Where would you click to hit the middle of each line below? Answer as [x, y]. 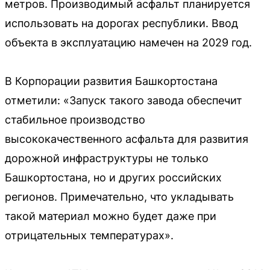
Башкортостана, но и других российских [113, 178]
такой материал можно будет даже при [111, 216]
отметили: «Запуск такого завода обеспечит [124, 101]
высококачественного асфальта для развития [127, 139]
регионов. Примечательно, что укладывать [119, 197]
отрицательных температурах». [89, 236]
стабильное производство [75, 120]
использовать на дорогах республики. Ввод [121, 24]
